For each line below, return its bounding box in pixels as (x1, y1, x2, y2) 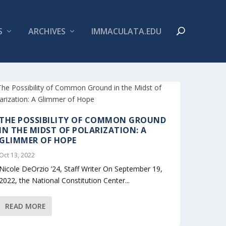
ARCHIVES (28, 26, 66, 37)
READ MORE (5, 201, 46, 211)
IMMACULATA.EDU (91, 26, 161, 37)
